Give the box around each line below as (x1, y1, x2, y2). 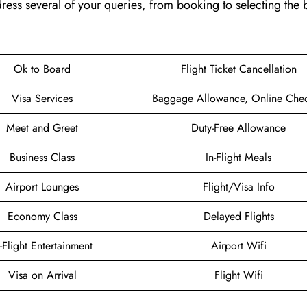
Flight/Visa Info (202, 178, 275, 195)
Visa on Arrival (8, 267, 77, 283)
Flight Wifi (214, 267, 263, 283)
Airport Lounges (5, 178, 79, 195)
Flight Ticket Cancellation (180, 60, 297, 77)
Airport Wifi (210, 237, 267, 254)
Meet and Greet (6, 119, 78, 136)
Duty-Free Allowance (191, 119, 286, 136)
